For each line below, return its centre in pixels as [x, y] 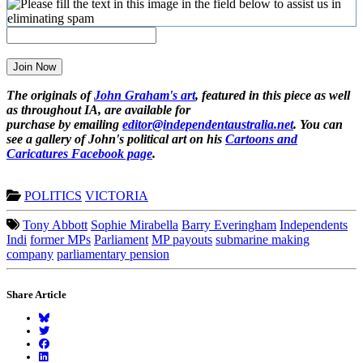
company [30, 254]
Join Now [34, 67]
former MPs [60, 240]
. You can [318, 125]
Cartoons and [261, 139]
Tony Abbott [55, 225]
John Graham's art [145, 96]
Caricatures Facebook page [79, 154]
